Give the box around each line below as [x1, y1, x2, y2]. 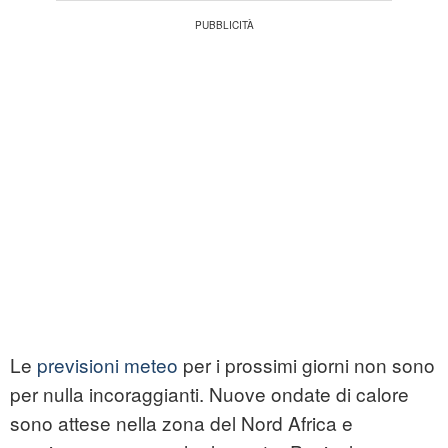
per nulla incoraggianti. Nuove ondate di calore [10, 380, 409, 408]
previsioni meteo [37, 351, 178, 379]
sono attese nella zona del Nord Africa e [10, 409, 353, 437]
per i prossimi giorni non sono [178, 351, 435, 379]
